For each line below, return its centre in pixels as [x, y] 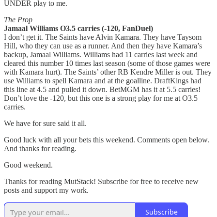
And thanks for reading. [40, 148]
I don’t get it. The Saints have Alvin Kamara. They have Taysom [103, 37]
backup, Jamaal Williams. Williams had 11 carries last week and [101, 54]
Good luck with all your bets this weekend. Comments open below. [107, 139]
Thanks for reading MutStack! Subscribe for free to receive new [101, 181]
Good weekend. [28, 165]
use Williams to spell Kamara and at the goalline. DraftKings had [103, 80]
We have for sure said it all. [45, 123]
